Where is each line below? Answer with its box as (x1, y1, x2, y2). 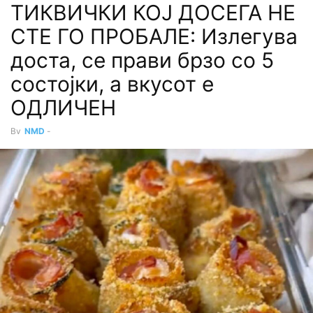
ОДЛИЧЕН (10, 95, 116, 120)
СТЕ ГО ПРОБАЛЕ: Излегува (10, 24, 298, 49)
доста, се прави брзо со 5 (10, 48, 274, 73)
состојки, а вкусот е (10, 71, 214, 96)
